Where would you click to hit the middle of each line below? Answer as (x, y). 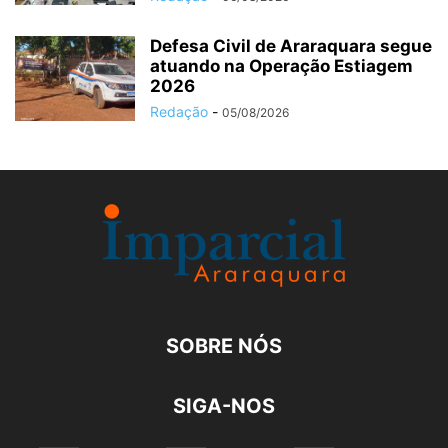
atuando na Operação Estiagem (281, 66)
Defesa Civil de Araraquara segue (291, 46)
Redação (179, 112)
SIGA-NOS (224, 406)
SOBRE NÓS (224, 346)
